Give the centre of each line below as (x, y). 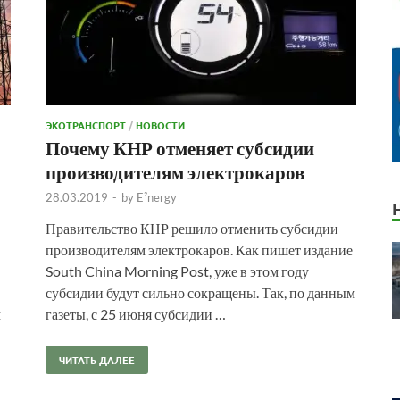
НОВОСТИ (160, 125)
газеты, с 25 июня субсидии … (136, 313)
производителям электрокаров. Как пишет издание (199, 249)
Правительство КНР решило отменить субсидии (192, 228)
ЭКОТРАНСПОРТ (86, 125)
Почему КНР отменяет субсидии (180, 147)
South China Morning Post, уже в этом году (177, 271)
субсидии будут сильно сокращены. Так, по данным (200, 292)
